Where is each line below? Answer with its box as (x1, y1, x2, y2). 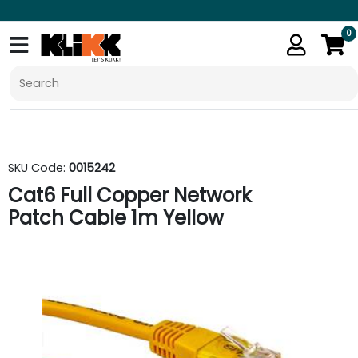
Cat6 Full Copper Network (8, 182, 252, 209)
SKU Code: (8, 160, 69, 176)
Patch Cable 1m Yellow (8, 205, 224, 231)
